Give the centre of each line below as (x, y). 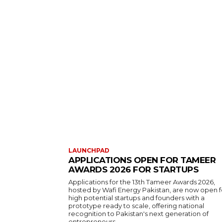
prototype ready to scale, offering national (136, 205)
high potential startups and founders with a (137, 197)
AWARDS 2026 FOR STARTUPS (133, 169)
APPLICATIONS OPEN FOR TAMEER (142, 160)
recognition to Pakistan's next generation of (139, 213)
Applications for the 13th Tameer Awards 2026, (142, 182)
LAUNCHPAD (89, 150)
